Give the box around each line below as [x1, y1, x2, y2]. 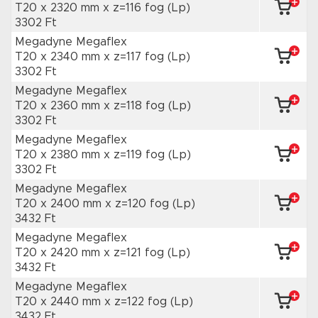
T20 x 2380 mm [15, 149, 104, 160]
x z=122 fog [104, 296, 170, 307]
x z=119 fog [104, 149, 168, 160]
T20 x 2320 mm [15, 2, 103, 13]
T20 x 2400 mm [15, 198, 105, 209]
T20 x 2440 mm [15, 296, 104, 307]
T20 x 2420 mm [15, 247, 104, 258]
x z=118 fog [104, 100, 168, 111]
